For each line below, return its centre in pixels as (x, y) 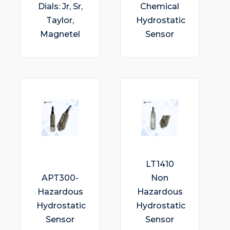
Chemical (160, 6)
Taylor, (60, 20)
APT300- (60, 178)
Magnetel (60, 34)
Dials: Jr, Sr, (60, 6)
